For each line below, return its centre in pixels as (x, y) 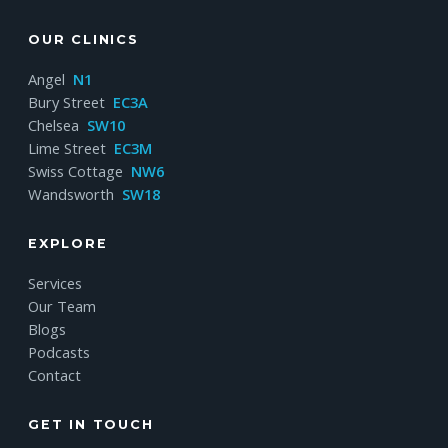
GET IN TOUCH (91, 424)
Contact (54, 374)
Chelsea (55, 124)
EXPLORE (68, 243)
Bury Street (68, 101)
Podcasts (59, 351)
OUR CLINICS (83, 39)
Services (55, 282)
